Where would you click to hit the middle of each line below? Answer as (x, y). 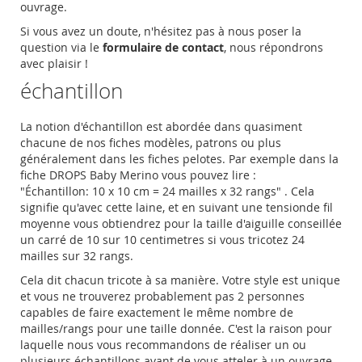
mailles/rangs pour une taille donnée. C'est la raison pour (176, 329)
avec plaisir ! (54, 64)
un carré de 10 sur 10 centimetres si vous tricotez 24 (162, 240)
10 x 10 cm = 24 (132, 192)
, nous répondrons (274, 48)
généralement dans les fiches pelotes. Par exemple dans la (179, 159)
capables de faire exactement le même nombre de (157, 313)
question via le (61, 48)
